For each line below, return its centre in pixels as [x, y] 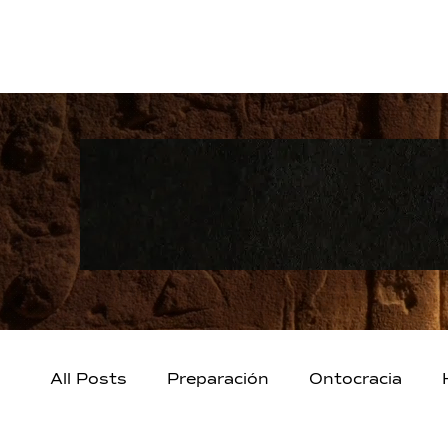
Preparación [218, 380]
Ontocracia [355, 380]
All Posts [88, 380]
